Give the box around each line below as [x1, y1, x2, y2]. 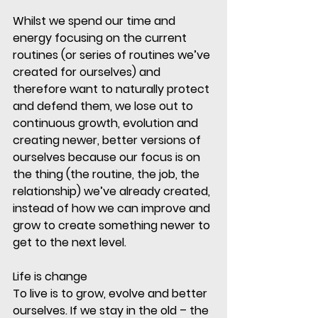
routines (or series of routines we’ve [13, 47, 213, 64]
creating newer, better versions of [13, 132, 204, 149]
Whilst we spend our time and [13, 13, 178, 30]
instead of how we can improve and [13, 200, 213, 217]
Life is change [13, 268, 87, 285]
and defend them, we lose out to [13, 98, 196, 115]
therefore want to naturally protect [13, 81, 212, 98]
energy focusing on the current [13, 30, 190, 47]
